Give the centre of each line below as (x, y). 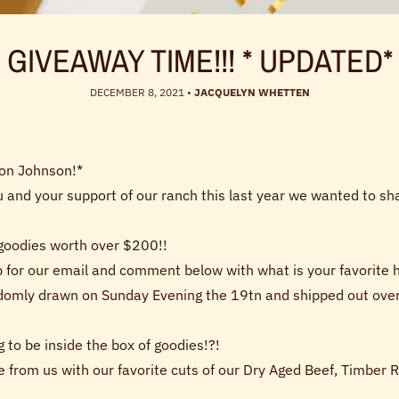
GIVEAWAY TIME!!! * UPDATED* (199, 60)
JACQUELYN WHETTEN (252, 92)
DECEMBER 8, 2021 (137, 92)
